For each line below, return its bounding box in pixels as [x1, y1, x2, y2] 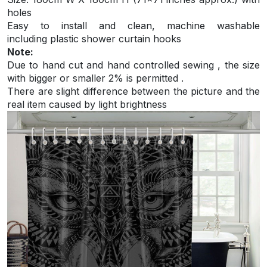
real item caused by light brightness [7, 98, 167, 111]
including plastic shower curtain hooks [7, 33, 181, 45]
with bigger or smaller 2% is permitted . [7, 72, 184, 85]
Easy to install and [7, 20, 128, 32]
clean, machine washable [128, 20, 260, 32]
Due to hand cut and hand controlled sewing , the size [7, 59, 260, 72]
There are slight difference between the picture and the [7, 85, 260, 98]
